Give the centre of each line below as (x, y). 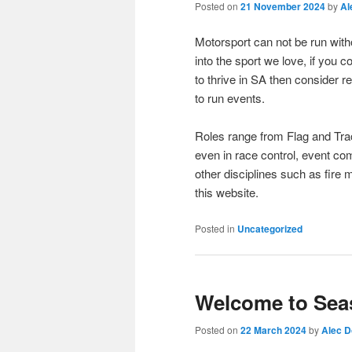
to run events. (230, 98)
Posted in (215, 228)
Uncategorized (270, 228)
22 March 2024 (273, 330)
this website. (227, 192)
